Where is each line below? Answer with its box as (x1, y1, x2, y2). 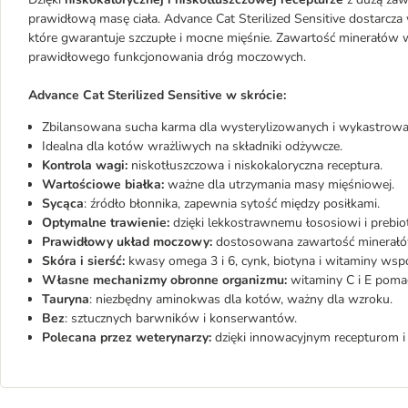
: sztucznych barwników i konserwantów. (65, 310, 297, 327)
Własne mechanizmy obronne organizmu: (42, 271, 287, 289)
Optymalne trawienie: (42, 214, 169, 231)
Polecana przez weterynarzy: (42, 329, 211, 346)
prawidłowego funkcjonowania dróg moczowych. (28, 48, 306, 66)
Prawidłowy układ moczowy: (42, 233, 212, 250)
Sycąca (42, 195, 84, 212)
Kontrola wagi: (42, 157, 127, 174)
